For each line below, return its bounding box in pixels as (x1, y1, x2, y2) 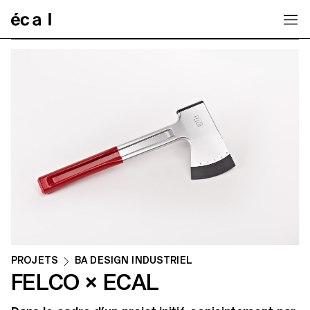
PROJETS (11, 255, 58, 266)
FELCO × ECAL (11, 269, 159, 296)
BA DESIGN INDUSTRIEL (74, 255, 192, 266)
